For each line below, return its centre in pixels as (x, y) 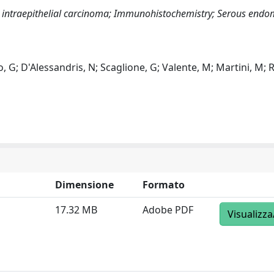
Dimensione (84, 185)
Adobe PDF (168, 210)
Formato (164, 185)
